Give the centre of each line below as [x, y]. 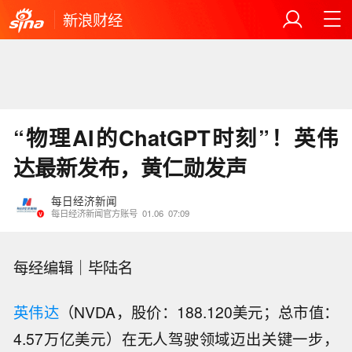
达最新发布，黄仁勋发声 [130, 167]
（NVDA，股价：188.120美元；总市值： [199, 312]
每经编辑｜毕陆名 [81, 268]
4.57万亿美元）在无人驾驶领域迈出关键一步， [176, 339]
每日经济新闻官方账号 [94, 213]
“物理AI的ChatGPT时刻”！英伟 [176, 137]
